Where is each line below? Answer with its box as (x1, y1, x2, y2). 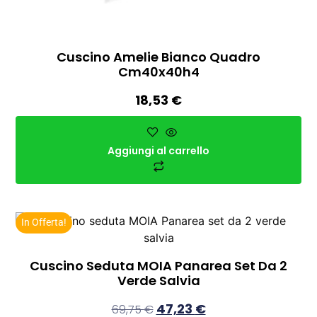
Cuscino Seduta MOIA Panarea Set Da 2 (30, 256, 287, 275)
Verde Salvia (117, 271, 200, 289)
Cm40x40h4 (117, 62, 200, 81)
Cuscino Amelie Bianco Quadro (57, 47, 260, 66)
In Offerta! (21, 216, 67, 228)
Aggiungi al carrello (108, 143, 209, 158)
